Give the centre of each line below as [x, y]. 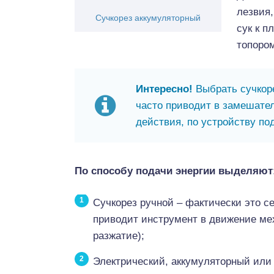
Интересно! [164, 89]
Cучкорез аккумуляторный [148, 18]
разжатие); [119, 236]
